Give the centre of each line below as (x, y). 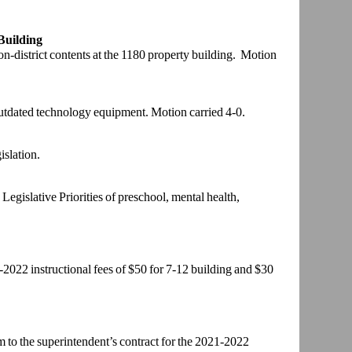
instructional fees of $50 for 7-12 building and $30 (152, 269)
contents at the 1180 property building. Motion (163, 55)
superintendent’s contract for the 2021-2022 (143, 342)
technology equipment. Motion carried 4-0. (140, 112)
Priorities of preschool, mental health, (149, 197)
